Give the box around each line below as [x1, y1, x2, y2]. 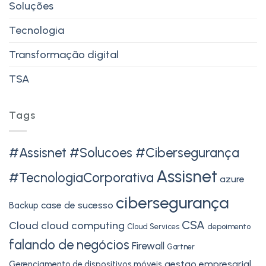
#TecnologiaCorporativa [9, 170, 154, 186]
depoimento [207, 222, 251, 232]
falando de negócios [9, 237, 129, 254]
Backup [9, 200, 39, 211]
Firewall [132, 240, 164, 252]
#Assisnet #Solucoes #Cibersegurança [9, 145, 239, 161]
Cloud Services [127, 222, 179, 232]
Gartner [167, 242, 195, 252]
